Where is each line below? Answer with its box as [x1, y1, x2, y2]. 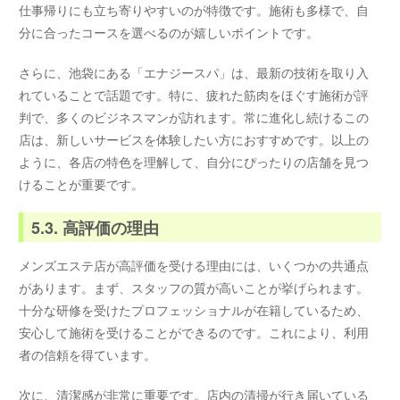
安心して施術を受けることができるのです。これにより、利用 [19, 323, 370, 342]
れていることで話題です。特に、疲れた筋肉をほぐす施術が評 [19, 85, 370, 104]
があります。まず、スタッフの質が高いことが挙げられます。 [19, 279, 370, 297]
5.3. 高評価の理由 [31, 215, 160, 239]
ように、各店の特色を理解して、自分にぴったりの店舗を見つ [19, 152, 370, 171]
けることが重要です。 [19, 174, 145, 193]
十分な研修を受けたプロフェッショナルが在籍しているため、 [19, 301, 370, 320]
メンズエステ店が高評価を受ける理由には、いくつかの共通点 [19, 256, 370, 275]
